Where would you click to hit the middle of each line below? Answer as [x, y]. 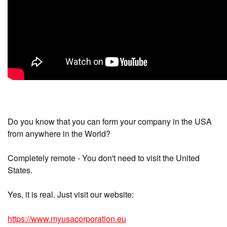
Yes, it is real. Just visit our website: [71, 194]
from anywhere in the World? [59, 133]
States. [20, 170]
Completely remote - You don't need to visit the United [104, 158]
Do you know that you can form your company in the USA [110, 121]
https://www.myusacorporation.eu [67, 218]
